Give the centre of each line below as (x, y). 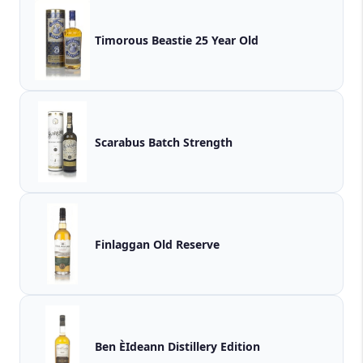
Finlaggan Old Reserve (157, 244)
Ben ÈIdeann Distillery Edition (177, 346)
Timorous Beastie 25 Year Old (177, 40)
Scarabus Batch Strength (164, 142)
